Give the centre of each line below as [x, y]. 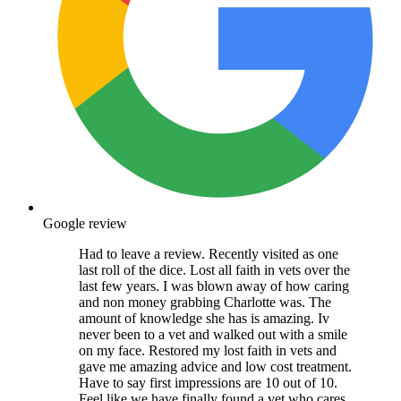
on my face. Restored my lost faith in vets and [208, 351]
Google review [85, 224]
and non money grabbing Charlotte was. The [205, 303]
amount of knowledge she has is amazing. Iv [204, 319]
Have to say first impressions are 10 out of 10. [208, 383]
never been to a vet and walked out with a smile [213, 335]
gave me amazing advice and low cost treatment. [215, 367]
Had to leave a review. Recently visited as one [209, 254]
